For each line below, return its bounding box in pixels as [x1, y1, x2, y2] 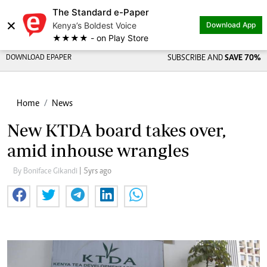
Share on [43, 13, 76, 22]
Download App [206, 20, 256, 29]
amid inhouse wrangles [7, 141, 189, 160]
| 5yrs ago [79, 167, 111, 176]
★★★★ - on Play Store [52, 33, 148, 43]
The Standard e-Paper [52, 7, 149, 18]
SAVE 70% [224, 54, 261, 63]
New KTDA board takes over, [7, 120, 226, 140]
